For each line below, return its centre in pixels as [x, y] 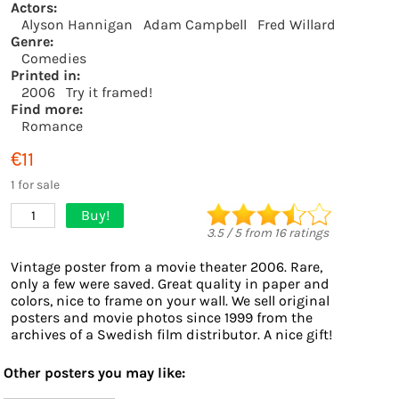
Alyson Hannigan [77, 24]
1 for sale [35, 185]
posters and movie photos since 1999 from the [162, 318]
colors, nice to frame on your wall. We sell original [170, 301]
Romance [52, 126]
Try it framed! [109, 92]
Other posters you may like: [94, 373]
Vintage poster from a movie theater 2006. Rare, [167, 267]
